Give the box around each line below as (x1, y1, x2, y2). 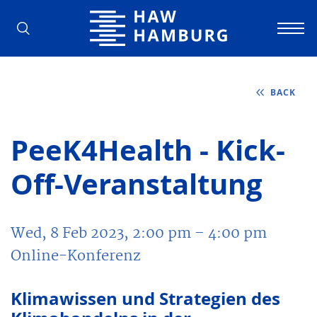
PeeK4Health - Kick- (11, 129, 285, 170)
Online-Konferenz (11, 243, 141, 268)
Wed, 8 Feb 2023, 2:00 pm (11, 221, 191, 246)
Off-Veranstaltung (11, 163, 263, 204)
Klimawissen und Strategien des (11, 286, 280, 311)
